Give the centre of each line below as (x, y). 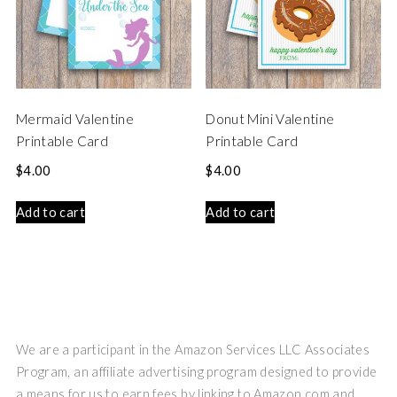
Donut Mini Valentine (270, 119)
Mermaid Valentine (75, 119)
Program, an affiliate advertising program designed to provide (196, 372)
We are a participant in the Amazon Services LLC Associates (193, 350)
